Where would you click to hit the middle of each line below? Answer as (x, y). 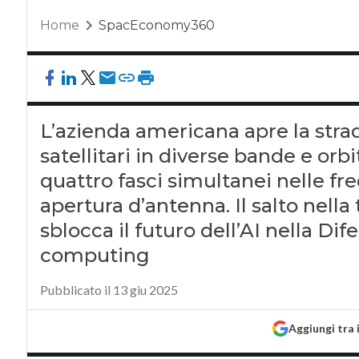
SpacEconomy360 (156, 25)
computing (95, 255)
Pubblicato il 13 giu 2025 (109, 290)
